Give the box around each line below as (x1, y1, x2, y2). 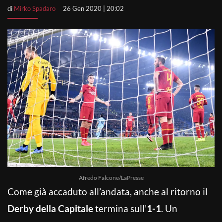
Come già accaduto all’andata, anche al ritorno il (7, 185, 208, 197)
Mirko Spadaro (14, 4, 55, 12)
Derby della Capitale (7, 202, 93, 214)
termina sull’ (93, 202, 147, 214)
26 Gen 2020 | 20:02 (63, 4, 124, 12)
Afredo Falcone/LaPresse (78, 173, 144, 181)
